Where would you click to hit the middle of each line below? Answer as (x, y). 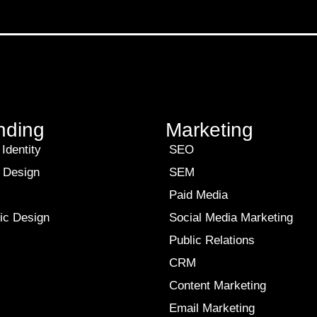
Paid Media (198, 195)
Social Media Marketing (231, 218)
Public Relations (212, 240)
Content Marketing (218, 286)
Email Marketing (212, 308)
